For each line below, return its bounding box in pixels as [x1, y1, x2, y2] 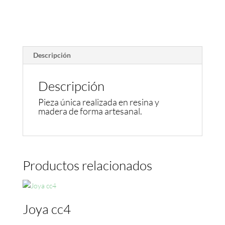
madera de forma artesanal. [38, 105, 142, 117]
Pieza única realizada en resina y [38, 96, 159, 108]
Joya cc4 [22, 201, 71, 217]
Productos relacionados [22, 157, 152, 174]
